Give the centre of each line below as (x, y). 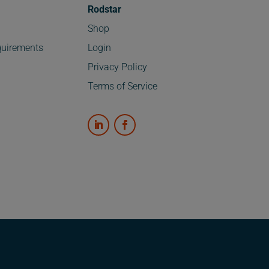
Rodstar (104, 10)
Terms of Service (122, 86)
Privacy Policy (117, 67)
